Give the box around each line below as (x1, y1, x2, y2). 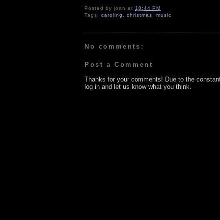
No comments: (84, 42, 144, 50)
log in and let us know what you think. (84, 83, 192, 91)
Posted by (84, 5, 114, 11)
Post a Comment (84, 61, 153, 69)
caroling (101, 12, 123, 18)
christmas (127, 12, 153, 18)
